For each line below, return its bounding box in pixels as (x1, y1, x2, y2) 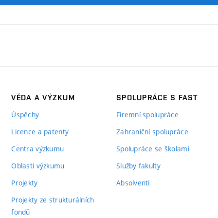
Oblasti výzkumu (11, 161, 65, 170)
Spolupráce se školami (116, 144, 189, 153)
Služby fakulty (116, 161, 161, 170)
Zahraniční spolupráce (116, 127, 188, 136)
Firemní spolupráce (116, 109, 179, 119)
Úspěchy (11, 109, 39, 119)
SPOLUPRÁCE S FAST (116, 92, 198, 102)
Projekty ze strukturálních (11, 195, 94, 204)
